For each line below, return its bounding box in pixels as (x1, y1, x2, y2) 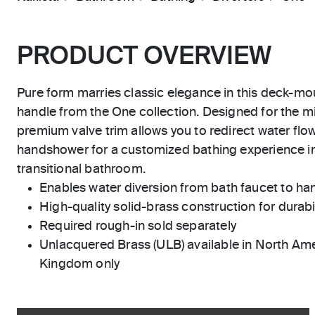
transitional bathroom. (17, 163, 146, 176)
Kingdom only (39, 258, 120, 271)
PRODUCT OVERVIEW (17, 44, 271, 70)
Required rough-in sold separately (39, 220, 236, 233)
